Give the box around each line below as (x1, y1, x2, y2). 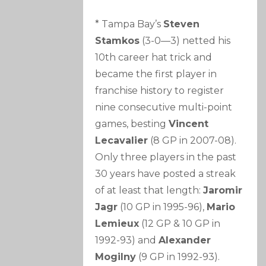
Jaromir (203, 184, 243, 196)
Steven (163, 18, 200, 30)
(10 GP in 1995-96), (118, 201, 207, 213)
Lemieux (95, 217, 140, 229)
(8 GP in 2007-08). (148, 134, 237, 146)
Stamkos (95, 34, 140, 46)
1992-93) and (95, 234, 159, 246)
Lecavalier (95, 134, 148, 146)
